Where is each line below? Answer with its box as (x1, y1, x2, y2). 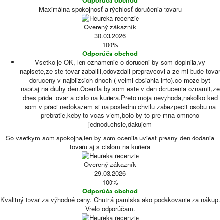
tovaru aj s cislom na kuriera (70, 142, 150, 151)
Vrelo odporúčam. (85, 204, 135, 213)
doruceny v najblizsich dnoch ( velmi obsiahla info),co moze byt (29, 75, 210, 84)
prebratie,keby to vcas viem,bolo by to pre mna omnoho (40, 110, 199, 120)
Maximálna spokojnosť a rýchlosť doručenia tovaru (38, 4, 182, 14)
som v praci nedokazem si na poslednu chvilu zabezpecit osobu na (24, 102, 216, 111)
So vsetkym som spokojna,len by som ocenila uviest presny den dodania (6, 133, 214, 142)
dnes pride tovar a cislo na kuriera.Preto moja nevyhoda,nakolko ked (22, 93, 218, 102)
